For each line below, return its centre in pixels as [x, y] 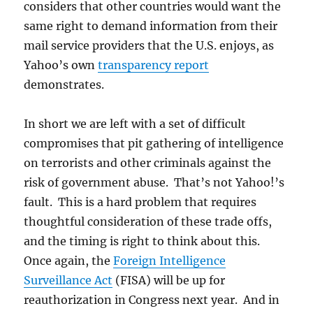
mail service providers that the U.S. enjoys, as [149, 46]
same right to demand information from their [151, 26]
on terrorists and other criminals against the [148, 163]
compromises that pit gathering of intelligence [154, 144]
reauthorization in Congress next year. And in [152, 300]
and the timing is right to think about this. [144, 241]
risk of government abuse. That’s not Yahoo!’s [154, 183]
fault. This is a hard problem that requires [140, 202]
